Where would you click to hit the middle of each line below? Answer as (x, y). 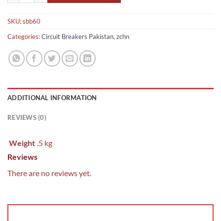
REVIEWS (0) (27, 117)
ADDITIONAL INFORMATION (52, 97)
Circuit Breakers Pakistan (77, 36)
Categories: (24, 36)
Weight (22, 143)
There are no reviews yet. (49, 173)
